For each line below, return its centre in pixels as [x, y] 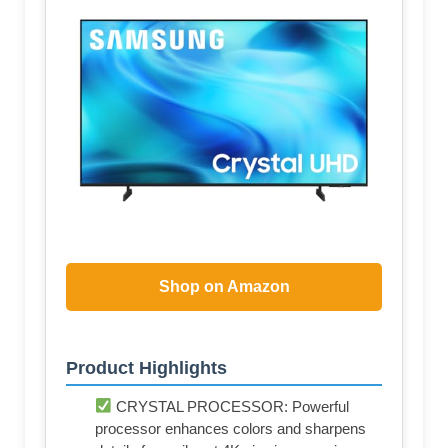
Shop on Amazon [224, 286]
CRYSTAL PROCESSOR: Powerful [231, 406]
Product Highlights [146, 367]
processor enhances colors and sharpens [230, 428]
